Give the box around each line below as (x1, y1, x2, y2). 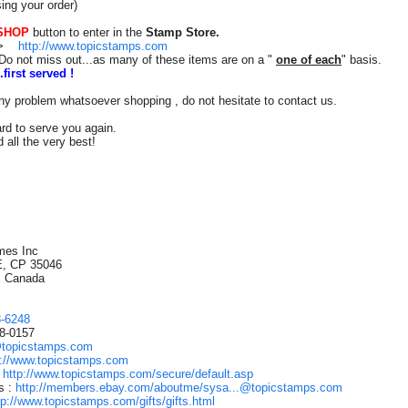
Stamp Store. (146, 25, 219, 39)
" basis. (342, 53, 382, 66)
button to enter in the (33, 25, 146, 39)
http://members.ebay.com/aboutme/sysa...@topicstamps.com (15, 381, 342, 394)
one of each (276, 53, 342, 66)
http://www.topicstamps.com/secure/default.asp (3, 367, 253, 381)
